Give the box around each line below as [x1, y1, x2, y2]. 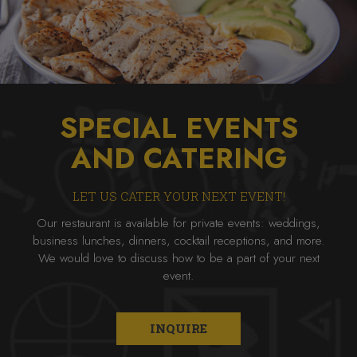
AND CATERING [70, 139, 287, 178]
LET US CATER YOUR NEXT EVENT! [72, 188, 285, 204]
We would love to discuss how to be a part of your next [37, 249, 320, 267]
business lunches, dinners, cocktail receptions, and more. [33, 232, 324, 249]
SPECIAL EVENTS [59, 108, 298, 148]
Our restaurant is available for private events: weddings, [37, 214, 320, 232]
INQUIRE [150, 320, 207, 336]
